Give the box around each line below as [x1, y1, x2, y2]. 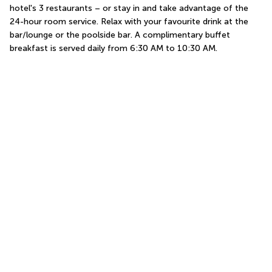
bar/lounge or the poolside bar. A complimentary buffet [10, 30, 230, 40]
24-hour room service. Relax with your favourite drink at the [10, 16, 248, 27]
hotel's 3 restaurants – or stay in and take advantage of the [10, 3, 248, 13]
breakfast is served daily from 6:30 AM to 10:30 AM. [10, 43, 217, 53]
